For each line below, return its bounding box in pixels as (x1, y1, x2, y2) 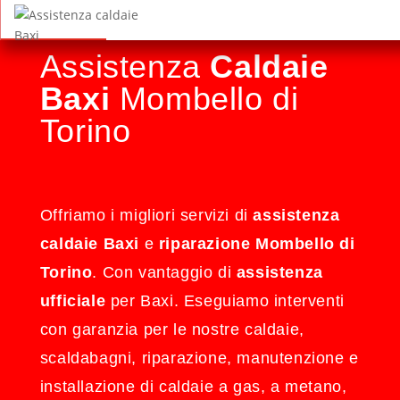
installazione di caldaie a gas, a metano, (39, 378, 347, 396)
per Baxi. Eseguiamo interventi (105, 292, 345, 310)
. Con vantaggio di (92, 263, 237, 281)
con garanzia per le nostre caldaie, (39, 321, 304, 338)
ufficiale (39, 292, 106, 310)
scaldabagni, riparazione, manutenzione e (39, 349, 359, 367)
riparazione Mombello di (158, 235, 355, 253)
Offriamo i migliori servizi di (39, 206, 254, 224)
